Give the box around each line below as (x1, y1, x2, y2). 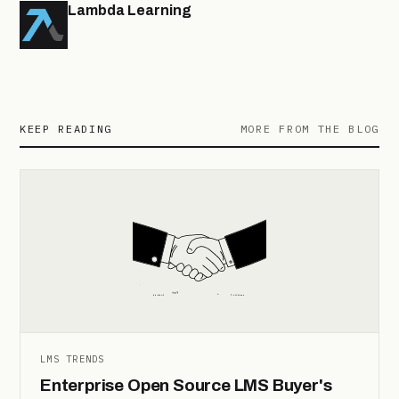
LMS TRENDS (40, 352, 105, 365)
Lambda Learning (68, 3, 191, 19)
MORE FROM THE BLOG (240, 122, 379, 136)
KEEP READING (20, 122, 113, 136)
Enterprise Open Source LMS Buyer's (40, 375, 332, 395)
